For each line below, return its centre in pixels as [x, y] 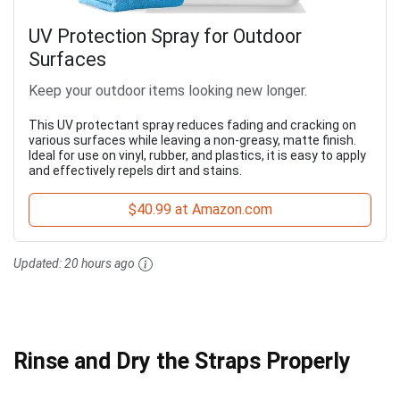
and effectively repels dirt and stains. [135, 170]
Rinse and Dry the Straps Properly [182, 362]
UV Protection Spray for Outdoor [165, 36]
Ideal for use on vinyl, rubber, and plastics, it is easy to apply [197, 155]
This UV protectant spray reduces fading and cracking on [192, 125]
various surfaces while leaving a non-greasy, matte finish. [192, 140]
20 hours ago [100, 263]
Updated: [39, 263]
